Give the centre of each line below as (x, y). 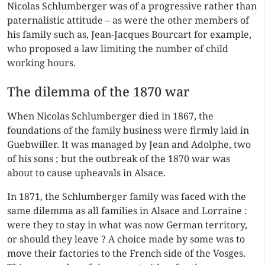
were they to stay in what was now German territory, (127, 225)
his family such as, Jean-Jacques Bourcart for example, (129, 34)
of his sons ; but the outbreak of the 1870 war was (119, 159)
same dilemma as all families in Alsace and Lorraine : (127, 211)
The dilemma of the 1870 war (98, 91)
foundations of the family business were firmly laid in (128, 130)
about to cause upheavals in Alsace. (86, 173)
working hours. (41, 63)
